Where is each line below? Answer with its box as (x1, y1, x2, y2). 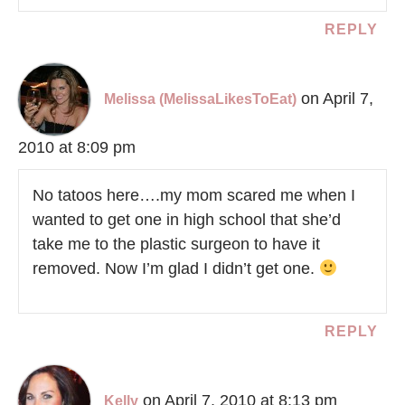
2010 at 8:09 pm (18, 137, 136, 156)
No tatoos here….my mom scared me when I (33, 185, 355, 204)
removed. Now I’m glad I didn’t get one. (33, 259, 319, 278)
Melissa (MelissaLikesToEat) (104, 90, 297, 107)
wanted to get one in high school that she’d (33, 210, 341, 229)
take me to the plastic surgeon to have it (33, 234, 320, 253)
